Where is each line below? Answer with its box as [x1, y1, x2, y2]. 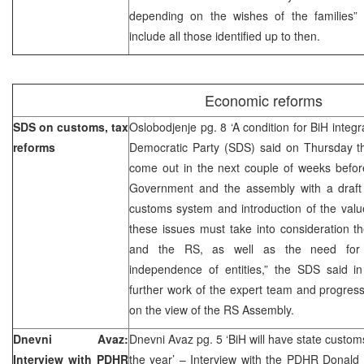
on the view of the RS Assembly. [129, 301, 294, 318]
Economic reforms [205, 89, 323, 110]
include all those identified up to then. [129, 27, 320, 44]
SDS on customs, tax [13, 118, 128, 135]
